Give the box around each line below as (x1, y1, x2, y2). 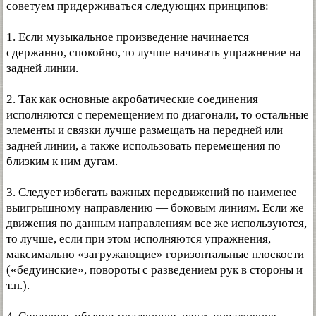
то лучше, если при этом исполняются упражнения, (6, 232, 271, 245)
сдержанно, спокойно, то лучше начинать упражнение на (6, 46, 301, 59)
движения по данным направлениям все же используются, (6, 217, 307, 230)
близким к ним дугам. (6, 154, 118, 168)
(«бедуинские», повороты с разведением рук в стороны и (6, 263, 303, 276)
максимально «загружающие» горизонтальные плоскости (6, 248, 304, 261)
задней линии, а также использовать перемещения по (6, 139, 281, 152)
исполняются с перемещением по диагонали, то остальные (6, 108, 309, 121)
